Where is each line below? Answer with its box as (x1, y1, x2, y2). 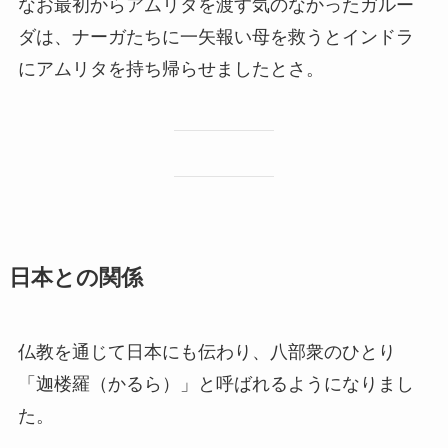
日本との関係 (8, 265, 143, 290)
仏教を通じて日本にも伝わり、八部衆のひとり (17, 341, 396, 362)
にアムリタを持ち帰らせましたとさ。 (17, 59, 324, 80)
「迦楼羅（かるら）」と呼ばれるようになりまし (17, 373, 414, 394)
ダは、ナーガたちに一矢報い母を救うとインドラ (17, 27, 414, 48)
